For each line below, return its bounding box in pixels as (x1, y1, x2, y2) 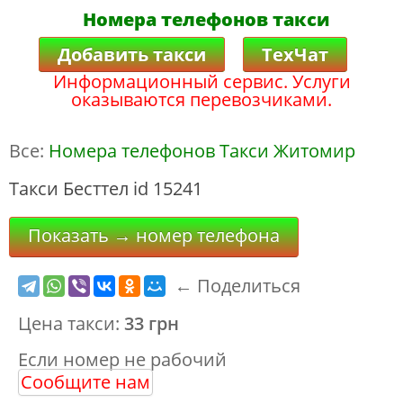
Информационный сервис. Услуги (52, 68, 351, 94)
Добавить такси (57, 41, 206, 67)
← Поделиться (175, 273, 300, 298)
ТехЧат (261, 41, 328, 67)
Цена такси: (18, 311, 124, 336)
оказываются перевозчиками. (71, 86, 332, 112)
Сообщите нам (21, 370, 150, 394)
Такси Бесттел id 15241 (9, 176, 202, 201)
